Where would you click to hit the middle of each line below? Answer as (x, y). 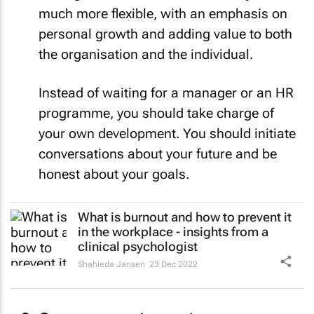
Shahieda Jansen (111, 264)
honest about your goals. (114, 174)
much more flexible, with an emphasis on (163, 14)
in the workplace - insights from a (173, 232)
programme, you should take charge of (156, 113)
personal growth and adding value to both (165, 34)
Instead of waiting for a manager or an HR (166, 93)
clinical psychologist (138, 246)
